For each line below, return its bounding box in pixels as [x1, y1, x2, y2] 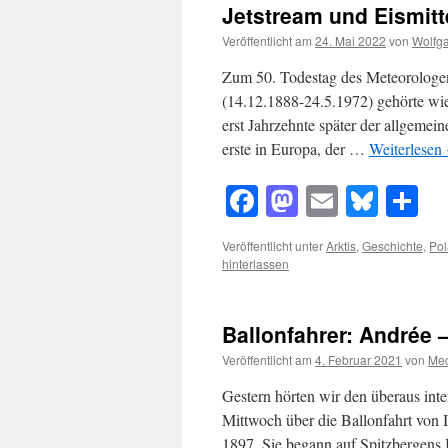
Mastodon [298, 179, 425, 223]
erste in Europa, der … [222, 138, 369, 159]
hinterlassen [222, 255, 289, 273]
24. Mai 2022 [315, 32, 386, 49]
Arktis [326, 237, 356, 255]
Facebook [258, 179, 381, 223]
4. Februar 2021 [315, 351, 402, 369]
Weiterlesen [369, 138, 446, 159]
